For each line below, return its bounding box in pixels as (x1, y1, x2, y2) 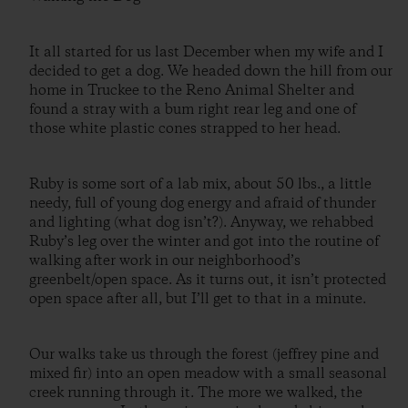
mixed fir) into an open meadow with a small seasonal (29, 363, 387, 383)
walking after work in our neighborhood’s (29, 250, 301, 270)
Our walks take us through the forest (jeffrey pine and (29, 344, 379, 364)
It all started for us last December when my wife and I (29, 42, 383, 62)
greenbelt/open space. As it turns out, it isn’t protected (29, 270, 386, 290)
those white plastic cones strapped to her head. (29, 118, 341, 138)
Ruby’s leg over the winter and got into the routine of (29, 231, 379, 251)
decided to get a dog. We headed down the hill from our (29, 61, 393, 81)
